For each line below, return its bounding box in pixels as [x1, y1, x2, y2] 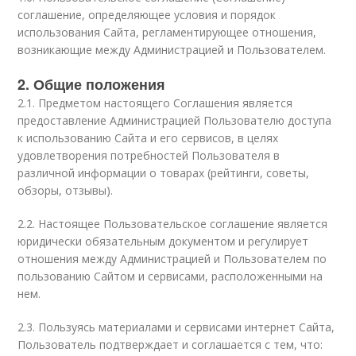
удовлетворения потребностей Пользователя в [17, 148, 281, 163]
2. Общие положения [17, 74, 166, 95]
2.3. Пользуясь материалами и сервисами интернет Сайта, [17, 319, 335, 335]
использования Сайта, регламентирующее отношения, [17, 25, 317, 40]
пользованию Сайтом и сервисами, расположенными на [17, 269, 323, 284]
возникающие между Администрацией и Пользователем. [17, 42, 327, 57]
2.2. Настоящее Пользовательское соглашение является [17, 216, 328, 231]
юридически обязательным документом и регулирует [17, 234, 309, 249]
